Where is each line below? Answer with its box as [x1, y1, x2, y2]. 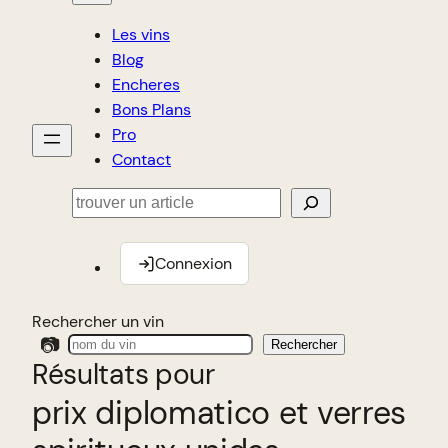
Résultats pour [32, 356, 215, 393]
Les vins [112, 24, 170, 45]
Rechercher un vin [32, 311, 164, 332]
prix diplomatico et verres [32, 392, 407, 434]
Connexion [155, 253, 232, 274]
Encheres [112, 74, 180, 95]
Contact [112, 149, 171, 170]
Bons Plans [112, 99, 191, 120]
